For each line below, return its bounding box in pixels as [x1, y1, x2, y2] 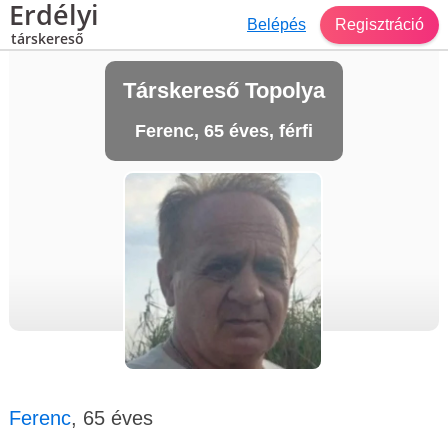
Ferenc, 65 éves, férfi [135, 121, 313, 141]
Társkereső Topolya [123, 78, 325, 103]
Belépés [247, 15, 306, 33]
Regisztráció [335, 15, 424, 33]
